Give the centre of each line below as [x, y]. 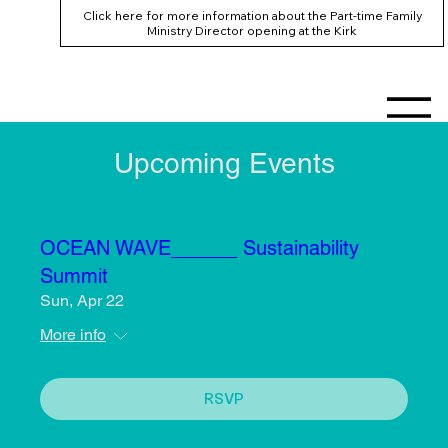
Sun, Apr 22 [82, 301]
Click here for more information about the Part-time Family [252, 15]
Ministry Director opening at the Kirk [252, 30]
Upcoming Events [224, 163]
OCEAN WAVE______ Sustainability [199, 248]
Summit [74, 276]
